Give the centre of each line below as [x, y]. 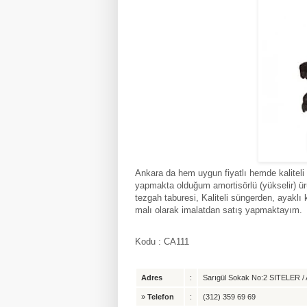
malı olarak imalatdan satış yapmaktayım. [219, 210]
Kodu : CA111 [162, 241]
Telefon [161, 296]
